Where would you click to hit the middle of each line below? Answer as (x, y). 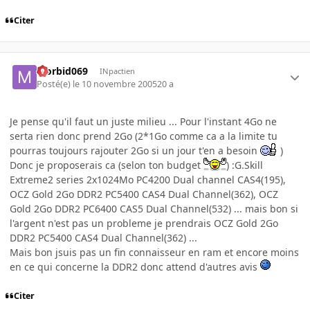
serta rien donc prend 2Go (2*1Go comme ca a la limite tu (144, 136)
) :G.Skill (245, 165)
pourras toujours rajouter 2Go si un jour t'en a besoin (135, 150)
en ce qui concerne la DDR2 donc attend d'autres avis (135, 266)
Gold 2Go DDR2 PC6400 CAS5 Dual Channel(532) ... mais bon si (154, 208)
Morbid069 (63, 71)
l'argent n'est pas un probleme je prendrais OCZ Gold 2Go (144, 223)
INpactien (117, 71)
